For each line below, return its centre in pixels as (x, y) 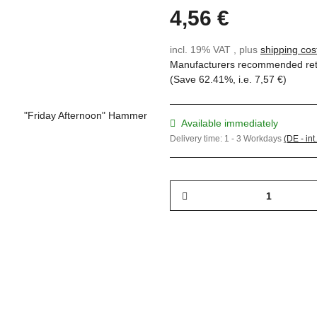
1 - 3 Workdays (254, 139)
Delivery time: (197, 139)
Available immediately (230, 123)
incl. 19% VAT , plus (215, 50)
